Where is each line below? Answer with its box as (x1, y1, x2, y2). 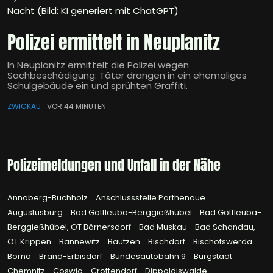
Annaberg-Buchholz (7, 192, 90, 204)
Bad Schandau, (195, 221, 255, 233)
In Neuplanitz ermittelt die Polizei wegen (7, 58, 189, 72)
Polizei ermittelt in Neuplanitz (7, 29, 220, 57)
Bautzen (108, 236, 142, 248)
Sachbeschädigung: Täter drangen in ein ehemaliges (7, 69, 247, 82)
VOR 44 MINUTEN (47, 101, 106, 112)
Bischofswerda (193, 236, 252, 248)
